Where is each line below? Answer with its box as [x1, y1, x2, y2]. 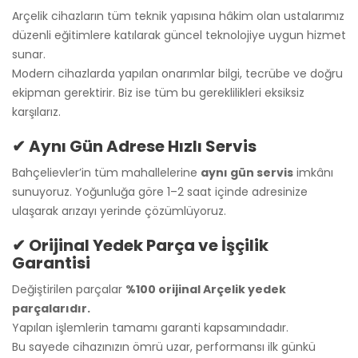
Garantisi [12, 251, 90, 274]
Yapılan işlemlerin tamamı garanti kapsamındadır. [12, 319, 288, 336]
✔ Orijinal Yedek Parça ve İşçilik [12, 233, 268, 257]
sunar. [12, 46, 46, 62]
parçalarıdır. [12, 300, 90, 316]
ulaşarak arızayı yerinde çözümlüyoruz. [12, 202, 226, 219]
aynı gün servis [201, 164, 293, 181]
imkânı [293, 164, 333, 181]
